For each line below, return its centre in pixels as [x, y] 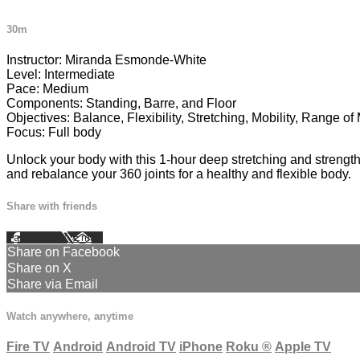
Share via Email [53, 284]
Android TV [141, 347]
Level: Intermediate [61, 75]
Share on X [39, 268]
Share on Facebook [63, 252]
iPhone [201, 347]
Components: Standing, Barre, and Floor [121, 104]
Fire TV [28, 347]
